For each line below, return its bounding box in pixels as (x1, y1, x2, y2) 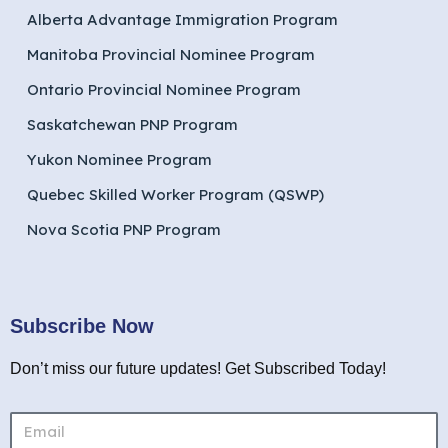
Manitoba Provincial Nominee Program (27, 45, 315, 64)
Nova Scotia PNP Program (27, 220, 221, 239)
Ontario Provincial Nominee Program (27, 80, 301, 99)
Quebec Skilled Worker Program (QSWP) (27, 185, 324, 204)
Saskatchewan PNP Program (27, 115, 238, 134)
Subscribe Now (10, 315, 154, 337)
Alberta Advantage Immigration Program (27, 10, 338, 29)
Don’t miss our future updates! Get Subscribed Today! (10, 360, 386, 377)
